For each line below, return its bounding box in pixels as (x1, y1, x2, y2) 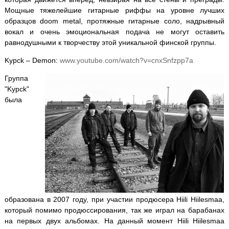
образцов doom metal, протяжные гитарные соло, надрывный (4, 16, 225, 25)
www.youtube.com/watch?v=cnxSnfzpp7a (59, 56, 193, 64)
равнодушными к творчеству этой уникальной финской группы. (4, 38, 216, 47)
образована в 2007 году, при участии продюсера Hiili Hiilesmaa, (4, 195, 225, 203)
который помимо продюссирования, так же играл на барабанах (4, 205, 225, 214)
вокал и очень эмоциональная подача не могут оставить (4, 27, 225, 36)
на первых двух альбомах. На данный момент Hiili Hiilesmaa (4, 216, 225, 225)
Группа (4, 74, 28, 82)
